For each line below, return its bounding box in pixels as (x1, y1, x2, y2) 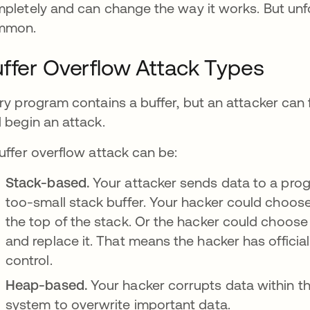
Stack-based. (6, 174, 93, 190)
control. (6, 252, 56, 268)
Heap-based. (6, 277, 91, 293)
